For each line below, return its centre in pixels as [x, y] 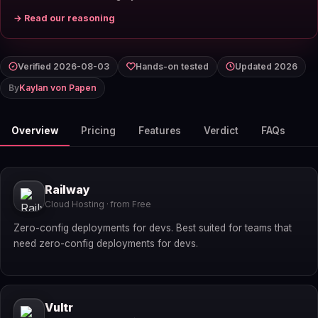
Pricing [98, 130]
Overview [35, 130]
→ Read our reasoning [64, 18]
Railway [67, 190]
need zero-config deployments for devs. [106, 244]
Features [160, 130]
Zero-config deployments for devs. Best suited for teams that [153, 228]
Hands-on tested [172, 66]
